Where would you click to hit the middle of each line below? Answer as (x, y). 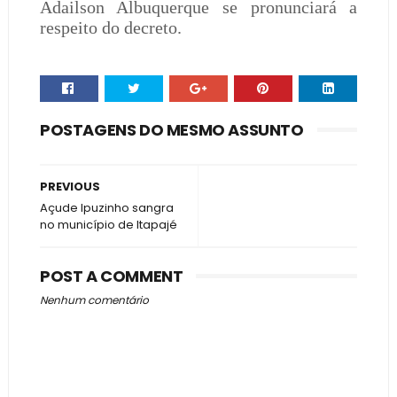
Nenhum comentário (94, 300)
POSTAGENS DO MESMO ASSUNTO (171, 130)
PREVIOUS (70, 187)
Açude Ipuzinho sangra (106, 208)
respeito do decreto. (110, 27)
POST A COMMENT (111, 276)
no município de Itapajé (108, 225)
